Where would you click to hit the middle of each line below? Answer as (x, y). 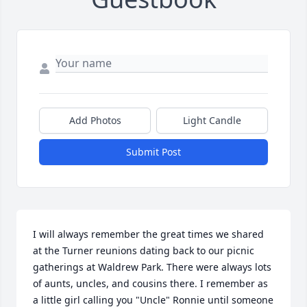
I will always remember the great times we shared (148, 234)
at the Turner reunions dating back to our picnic (144, 251)
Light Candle (212, 121)
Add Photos (95, 121)
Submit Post (153, 152)
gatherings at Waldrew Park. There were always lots (152, 267)
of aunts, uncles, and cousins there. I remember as (150, 284)
